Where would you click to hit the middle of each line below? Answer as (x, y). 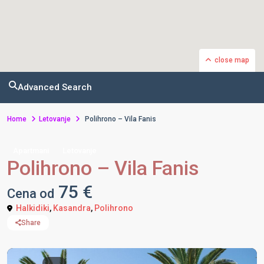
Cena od (31, 194)
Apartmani (31, 151)
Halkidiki (33, 208)
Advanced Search (55, 87)
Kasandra (72, 208)
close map (232, 60)
